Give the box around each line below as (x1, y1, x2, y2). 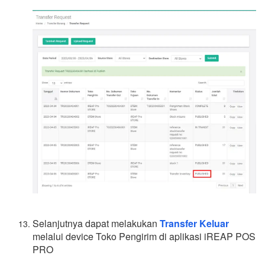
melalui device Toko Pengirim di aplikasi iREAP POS (33, 230, 256, 244)
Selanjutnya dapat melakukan (33, 216, 160, 231)
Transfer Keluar (160, 216, 229, 231)
